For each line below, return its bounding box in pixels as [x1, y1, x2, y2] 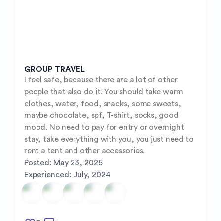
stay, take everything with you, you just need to [24, 135, 194, 144]
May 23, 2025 [53, 159, 103, 167]
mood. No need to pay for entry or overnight [24, 123, 184, 132]
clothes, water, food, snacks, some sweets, [24, 100, 181, 108]
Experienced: [24, 171, 71, 179]
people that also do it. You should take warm [24, 88, 184, 96]
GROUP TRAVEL [24, 65, 85, 74]
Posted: [24, 159, 51, 167]
